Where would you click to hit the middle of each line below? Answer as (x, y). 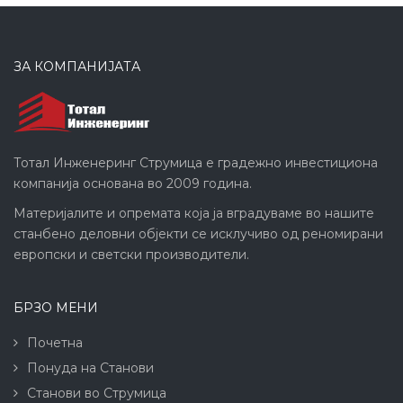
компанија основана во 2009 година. (133, 183)
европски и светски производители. (131, 254)
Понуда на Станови (90, 367)
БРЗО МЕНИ (56, 307)
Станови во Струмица (97, 393)
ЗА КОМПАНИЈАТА (77, 66)
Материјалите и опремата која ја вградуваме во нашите (194, 213)
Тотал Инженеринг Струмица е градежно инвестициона (196, 162)
